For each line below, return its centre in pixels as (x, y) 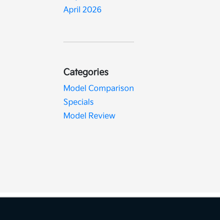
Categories (86, 72)
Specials (79, 102)
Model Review (90, 116)
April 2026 (83, 10)
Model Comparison (99, 89)
